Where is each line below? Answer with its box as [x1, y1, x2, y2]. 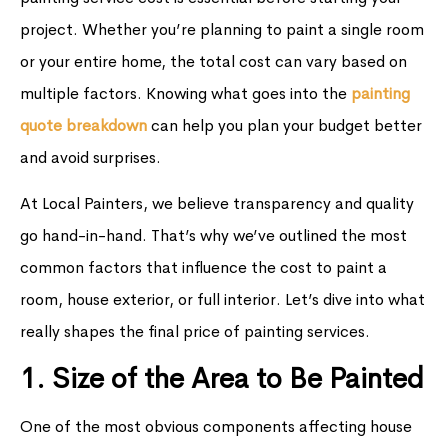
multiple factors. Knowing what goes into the [20, 82, 351, 104]
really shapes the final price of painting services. [20, 321, 370, 343]
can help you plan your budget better [147, 114, 422, 136]
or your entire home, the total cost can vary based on [20, 50, 407, 72]
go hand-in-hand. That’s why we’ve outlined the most [20, 225, 407, 247]
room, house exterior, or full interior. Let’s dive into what [20, 289, 425, 311]
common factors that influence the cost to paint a [20, 257, 387, 279]
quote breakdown [20, 114, 147, 136]
